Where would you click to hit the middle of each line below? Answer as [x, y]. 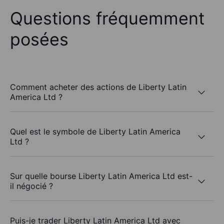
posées [39, 39]
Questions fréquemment [107, 18]
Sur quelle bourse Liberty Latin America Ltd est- [101, 176]
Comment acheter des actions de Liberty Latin [98, 87]
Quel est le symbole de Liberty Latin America [95, 132]
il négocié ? [31, 186]
